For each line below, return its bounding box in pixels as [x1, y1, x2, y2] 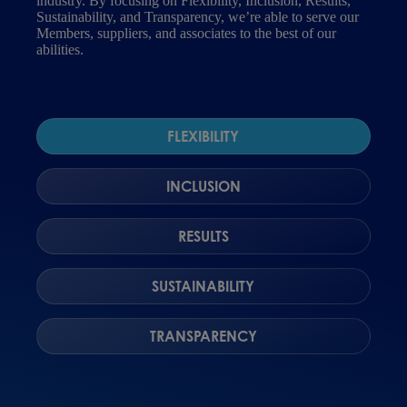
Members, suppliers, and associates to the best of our [36, 25, 337, 42]
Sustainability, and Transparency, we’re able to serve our [36, 9, 360, 25]
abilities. [36, 42, 84, 58]
